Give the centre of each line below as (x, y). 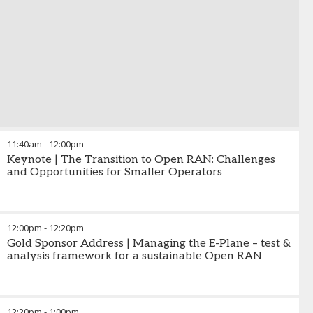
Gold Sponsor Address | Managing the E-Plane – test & (149, 243)
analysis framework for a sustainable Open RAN (134, 256)
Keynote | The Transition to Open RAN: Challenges (141, 160)
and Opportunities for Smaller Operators (115, 172)
